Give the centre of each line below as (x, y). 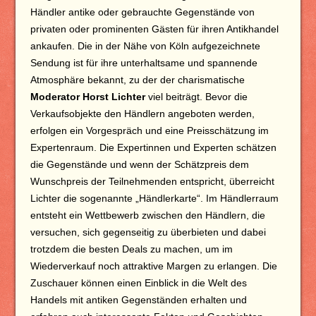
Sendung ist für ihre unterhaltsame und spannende (144, 63)
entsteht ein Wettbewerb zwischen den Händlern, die (147, 215)
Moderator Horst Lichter (87, 97)
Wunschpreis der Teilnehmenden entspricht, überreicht (152, 181)
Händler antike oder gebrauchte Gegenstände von (142, 12)
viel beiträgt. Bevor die (196, 97)
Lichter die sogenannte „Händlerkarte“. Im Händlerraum (154, 198)
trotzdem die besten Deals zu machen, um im (131, 249)
